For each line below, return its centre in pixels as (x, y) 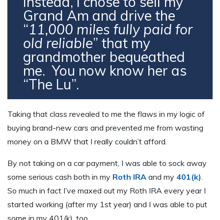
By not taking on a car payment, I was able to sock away (107, 163)
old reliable (58, 43)
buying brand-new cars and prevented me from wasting (105, 128)
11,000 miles (69, 29)
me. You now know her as (105, 71)
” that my (122, 43)
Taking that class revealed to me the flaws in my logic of (106, 114)
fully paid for (153, 29)
